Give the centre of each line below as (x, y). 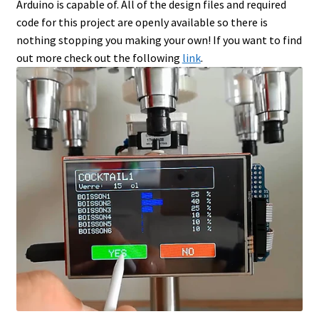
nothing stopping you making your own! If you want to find (159, 40)
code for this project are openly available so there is (142, 22)
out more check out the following (99, 58)
